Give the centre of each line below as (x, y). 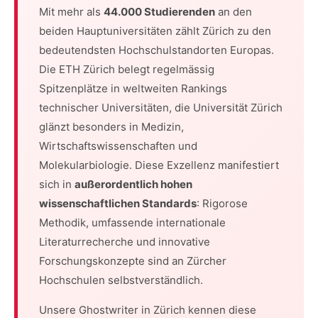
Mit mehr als (71, 12)
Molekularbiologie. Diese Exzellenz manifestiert (159, 165)
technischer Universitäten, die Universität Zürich (161, 108)
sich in (57, 184)
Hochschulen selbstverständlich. (121, 280)
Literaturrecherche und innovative (125, 242)
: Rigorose (222, 203)
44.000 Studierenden (159, 12)
